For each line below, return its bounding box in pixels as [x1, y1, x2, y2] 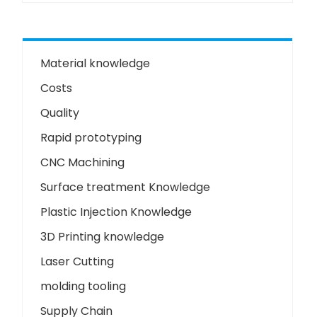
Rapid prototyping [40, 129, 142, 146]
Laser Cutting [40, 253, 115, 270]
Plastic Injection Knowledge [40, 204, 192, 221]
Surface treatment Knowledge [40, 179, 211, 196]
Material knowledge [40, 55, 151, 72]
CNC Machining [40, 154, 125, 171]
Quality [40, 105, 80, 122]
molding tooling [40, 278, 127, 295]
